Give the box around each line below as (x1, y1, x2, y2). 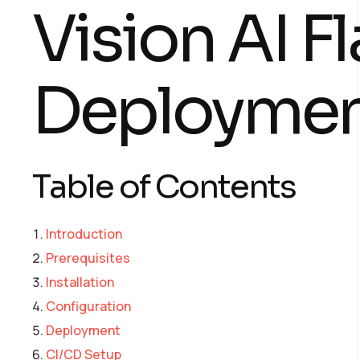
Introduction (46, 224, 122, 243)
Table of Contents (32, 166, 296, 207)
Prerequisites (46, 248, 130, 267)
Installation (46, 272, 114, 291)
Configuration (46, 297, 131, 315)
